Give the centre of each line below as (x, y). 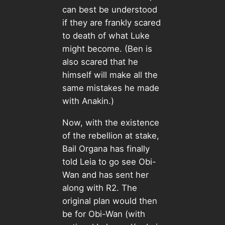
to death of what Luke (106, 36)
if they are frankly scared (111, 23)
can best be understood (109, 10)
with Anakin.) (89, 101)
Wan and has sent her (105, 175)
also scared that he (100, 62)
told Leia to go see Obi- (109, 162)
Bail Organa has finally (106, 149)
